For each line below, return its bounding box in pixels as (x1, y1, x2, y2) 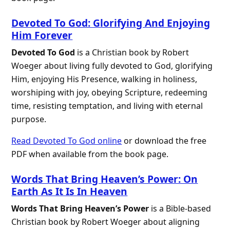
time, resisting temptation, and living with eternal (11, 100, 203, 112)
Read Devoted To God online (11, 135, 122, 147)
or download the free (122, 135, 207, 147)
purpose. (11, 113, 47, 125)
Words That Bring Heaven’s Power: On (11, 172, 198, 186)
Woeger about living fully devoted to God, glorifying (11, 60, 213, 72)
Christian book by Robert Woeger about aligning (11, 216, 200, 228)
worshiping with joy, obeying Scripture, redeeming (11, 87, 208, 99)
